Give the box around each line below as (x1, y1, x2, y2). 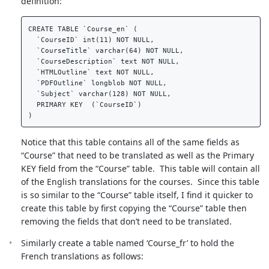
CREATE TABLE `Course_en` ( (28, 25, 146, 32)
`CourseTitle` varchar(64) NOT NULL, (28, 46, 192, 54)
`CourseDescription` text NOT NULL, (28, 57, 188, 65)
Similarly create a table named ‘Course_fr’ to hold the (21, 237, 234, 249)
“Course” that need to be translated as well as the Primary (21, 150, 254, 162)
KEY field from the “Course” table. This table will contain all (21, 163, 260, 175)
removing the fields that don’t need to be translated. (21, 216, 232, 228)
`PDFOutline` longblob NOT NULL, (28, 79, 175, 86)
